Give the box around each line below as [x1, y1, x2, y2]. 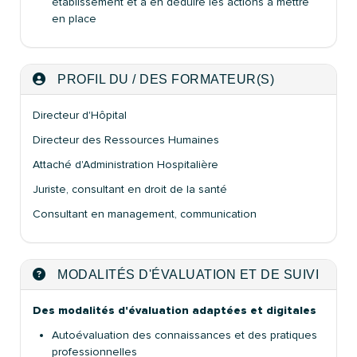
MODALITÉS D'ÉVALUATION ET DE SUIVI [53, 267, 319, 281]
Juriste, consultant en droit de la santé [33, 182, 227, 196]
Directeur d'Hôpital [33, 108, 127, 122]
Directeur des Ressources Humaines [33, 132, 219, 147]
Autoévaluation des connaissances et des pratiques [52, 328, 317, 342]
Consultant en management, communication [33, 206, 257, 221]
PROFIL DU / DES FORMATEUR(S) [53, 72, 274, 86]
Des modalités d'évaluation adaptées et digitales [33, 303, 316, 317]
